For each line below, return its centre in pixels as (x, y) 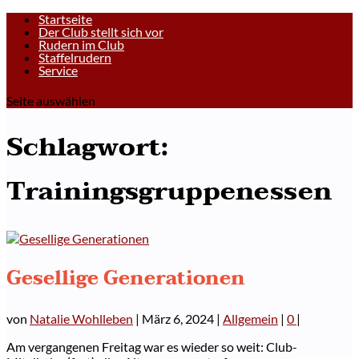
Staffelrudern (75, 57)
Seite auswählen (51, 101)
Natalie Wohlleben (81, 318)
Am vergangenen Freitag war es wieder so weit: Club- (152, 346)
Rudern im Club (81, 44)
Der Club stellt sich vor (101, 32)
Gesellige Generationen (126, 278)
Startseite (65, 19)
